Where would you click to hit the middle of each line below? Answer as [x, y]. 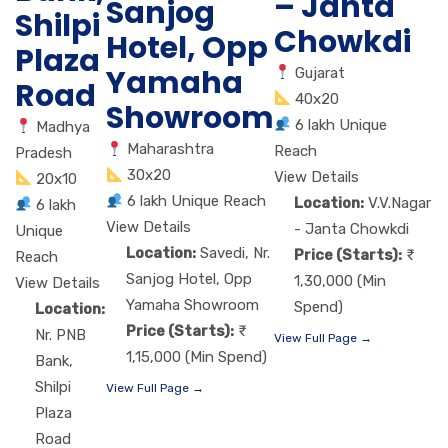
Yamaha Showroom [192, 305]
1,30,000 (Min [340, 280]
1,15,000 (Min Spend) [196, 357]
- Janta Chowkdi [351, 228]
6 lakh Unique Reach [197, 201]
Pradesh [43, 152]
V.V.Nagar [399, 202]
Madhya [63, 126]
